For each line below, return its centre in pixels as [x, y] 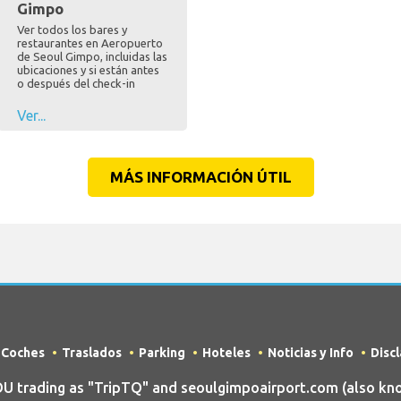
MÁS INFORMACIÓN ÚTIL [200, 177]
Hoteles [226, 353]
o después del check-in [76, 84]
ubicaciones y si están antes [88, 70]
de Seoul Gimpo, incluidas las [92, 57]
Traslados [91, 353]
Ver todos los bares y [72, 30]
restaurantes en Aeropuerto [90, 43]
